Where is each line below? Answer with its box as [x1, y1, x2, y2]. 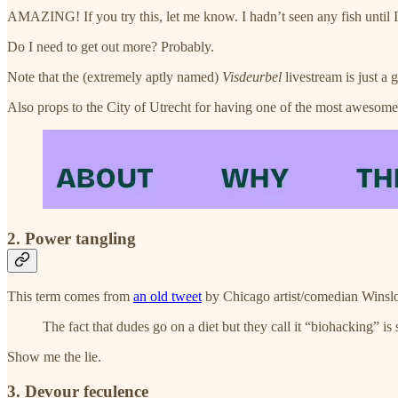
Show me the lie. [7, 349, 101, 365]
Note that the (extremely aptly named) [7, 69, 222, 85]
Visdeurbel [222, 69, 282, 85]
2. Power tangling [7, 228, 136, 248]
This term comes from [7, 289, 133, 305]
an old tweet [133, 289, 202, 305]
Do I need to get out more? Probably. [7, 39, 214, 55]
